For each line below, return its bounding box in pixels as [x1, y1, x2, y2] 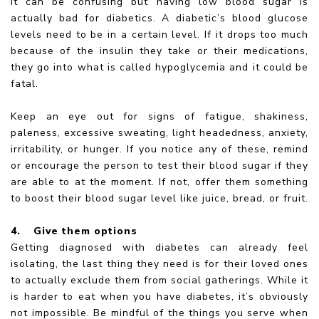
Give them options [33, 224, 137, 238]
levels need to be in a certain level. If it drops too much [11, 27, 308, 41]
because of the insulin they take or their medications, [11, 43, 308, 58]
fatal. [11, 76, 38, 90]
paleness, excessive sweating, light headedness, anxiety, [11, 125, 308, 140]
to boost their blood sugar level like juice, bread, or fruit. [11, 191, 308, 205]
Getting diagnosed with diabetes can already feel [11, 240, 308, 254]
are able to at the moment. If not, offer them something [11, 174, 308, 189]
